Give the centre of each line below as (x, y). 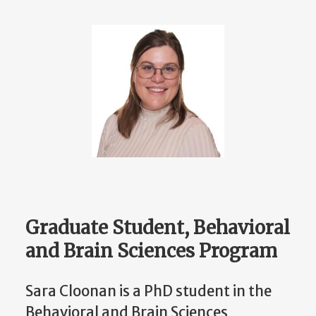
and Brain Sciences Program (151, 251)
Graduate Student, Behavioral (158, 228)
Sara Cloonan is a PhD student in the (148, 292)
